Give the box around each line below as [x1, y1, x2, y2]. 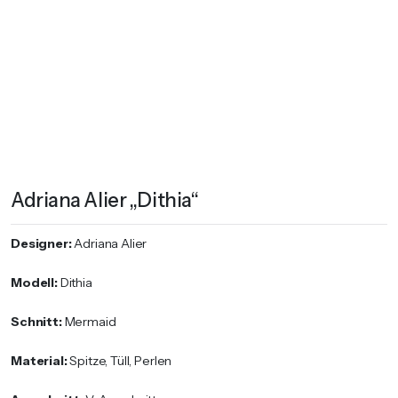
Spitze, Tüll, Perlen [69, 352, 172, 369]
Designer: [11, 235, 75, 251]
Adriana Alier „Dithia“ [11, 187, 199, 212]
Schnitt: [11, 313, 65, 330]
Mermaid [64, 313, 116, 330]
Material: [11, 352, 70, 369]
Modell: [11, 274, 60, 291]
